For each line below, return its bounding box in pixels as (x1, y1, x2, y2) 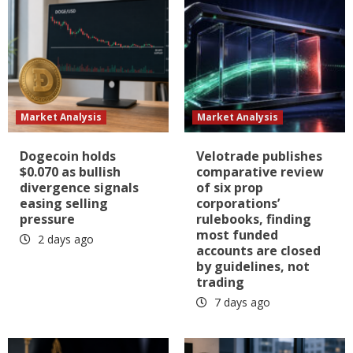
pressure (20, 210, 75, 228)
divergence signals (20, 178, 139, 196)
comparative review (196, 162, 324, 180)
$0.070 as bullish (20, 162, 121, 180)
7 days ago (211, 294, 270, 310)
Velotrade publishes (196, 147, 322, 165)
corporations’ (196, 194, 280, 212)
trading (196, 273, 244, 291)
